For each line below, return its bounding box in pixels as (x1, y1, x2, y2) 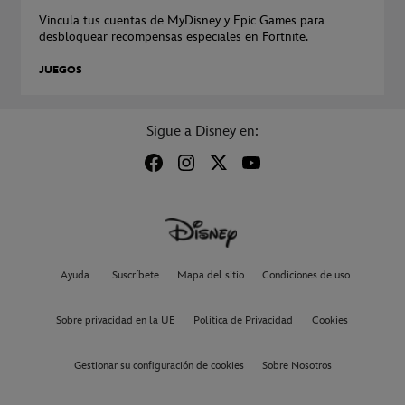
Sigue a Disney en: (146, 123, 259, 141)
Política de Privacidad (193, 314, 293, 328)
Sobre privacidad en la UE (56, 314, 175, 328)
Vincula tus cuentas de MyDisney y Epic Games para (39, 13, 325, 29)
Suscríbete (111, 268, 159, 283)
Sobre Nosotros (261, 359, 332, 373)
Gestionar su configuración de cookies (73, 359, 244, 373)
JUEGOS (39, 63, 82, 78)
